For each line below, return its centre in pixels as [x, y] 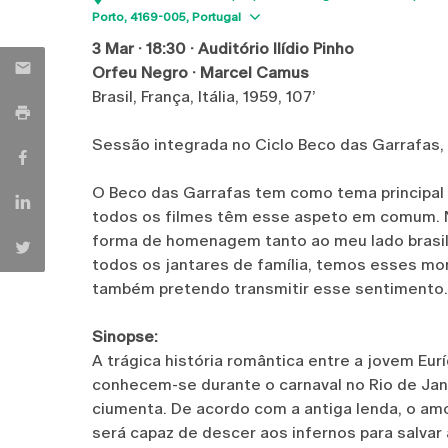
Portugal [216, 17]
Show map [304, 15]
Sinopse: [125, 336]
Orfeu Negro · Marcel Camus [200, 72]
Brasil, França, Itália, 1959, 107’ [203, 96]
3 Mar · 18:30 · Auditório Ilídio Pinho [223, 48]
